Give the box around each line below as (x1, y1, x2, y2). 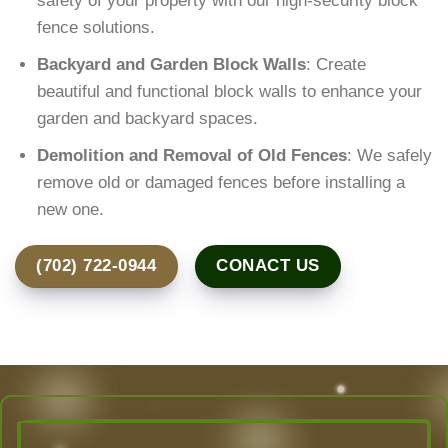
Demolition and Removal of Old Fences (37, 146, 348, 166)
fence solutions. (37, 17, 156, 37)
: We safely (347, 146, 433, 166)
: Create (306, 55, 367, 74)
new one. (37, 200, 105, 220)
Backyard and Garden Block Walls (37, 55, 307, 74)
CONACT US (216, 256, 320, 276)
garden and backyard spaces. (37, 109, 259, 128)
